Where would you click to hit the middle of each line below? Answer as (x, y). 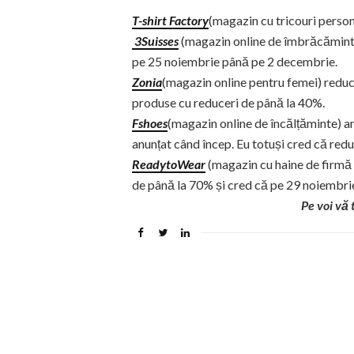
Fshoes (150, 123)
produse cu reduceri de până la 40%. (228, 102)
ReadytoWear (169, 164)
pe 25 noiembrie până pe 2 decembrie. (235, 61)
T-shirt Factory (170, 20)
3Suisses (155, 41)
